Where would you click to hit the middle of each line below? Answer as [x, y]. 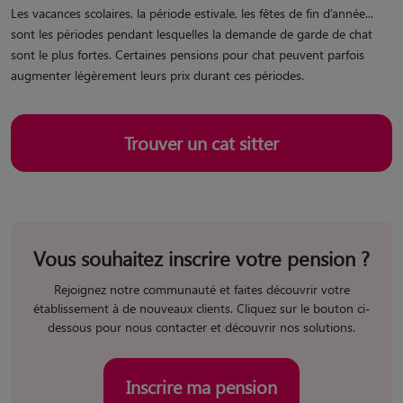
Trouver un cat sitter [201, 143]
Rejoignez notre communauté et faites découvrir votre [201, 289]
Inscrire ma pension [201, 386]
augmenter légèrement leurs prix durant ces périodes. [157, 75]
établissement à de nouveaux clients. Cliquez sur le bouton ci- [201, 308]
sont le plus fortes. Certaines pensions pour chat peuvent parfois [188, 54]
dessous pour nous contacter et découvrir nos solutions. [201, 327]
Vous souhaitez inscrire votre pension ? [201, 258]
